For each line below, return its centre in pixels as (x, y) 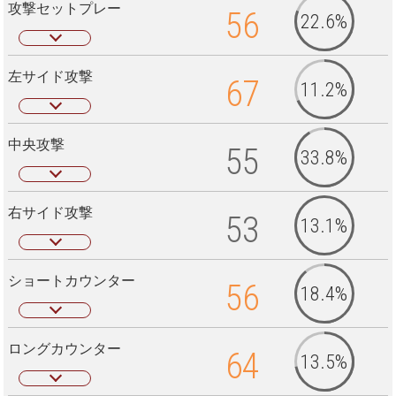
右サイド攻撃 (50, 212)
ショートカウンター (71, 280)
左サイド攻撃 (50, 76)
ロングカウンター (64, 348)
